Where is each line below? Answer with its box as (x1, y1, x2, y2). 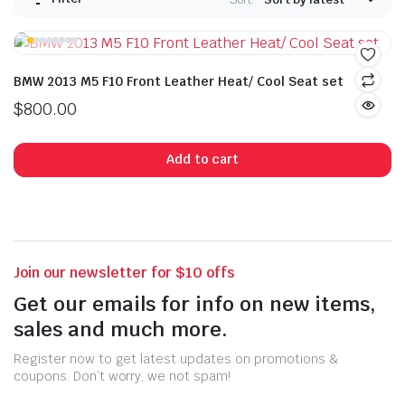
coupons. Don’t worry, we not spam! (14, 367, 231, 384)
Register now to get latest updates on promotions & (14, 350, 339, 367)
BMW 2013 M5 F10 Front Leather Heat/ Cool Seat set (14, 72, 344, 89)
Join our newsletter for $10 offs (14, 262, 235, 282)
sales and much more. (14, 316, 227, 342)
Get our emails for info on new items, (14, 290, 375, 316)
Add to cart (165, 151, 240, 168)
